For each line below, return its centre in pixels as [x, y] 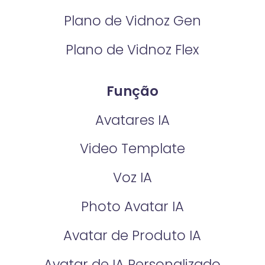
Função [132, 91]
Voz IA [132, 178]
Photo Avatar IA [132, 207]
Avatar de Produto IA [132, 236]
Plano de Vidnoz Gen [132, 20]
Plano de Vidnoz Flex [132, 49]
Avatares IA [132, 120]
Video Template [132, 149]
